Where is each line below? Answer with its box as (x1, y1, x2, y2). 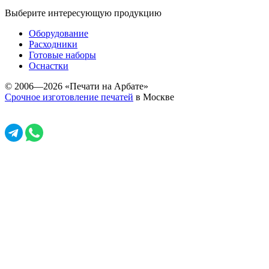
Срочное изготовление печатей (5, 92, 133, 102)
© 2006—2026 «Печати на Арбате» (5, 81, 148, 91)
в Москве (133, 92, 174, 102)
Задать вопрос (120, 130, 182, 141)
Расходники (29, 39, 77, 49)
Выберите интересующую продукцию (5, 8, 162, 18)
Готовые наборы (29, 50, 96, 60)
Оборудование (29, 28, 88, 38)
